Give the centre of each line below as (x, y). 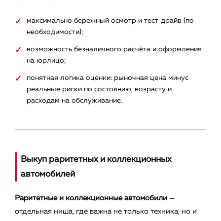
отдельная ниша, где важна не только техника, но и (106, 212)
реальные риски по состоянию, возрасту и (99, 90)
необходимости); (55, 32)
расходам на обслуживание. (74, 101)
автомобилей (48, 174)
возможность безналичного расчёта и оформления (114, 50)
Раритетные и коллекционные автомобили (91, 198)
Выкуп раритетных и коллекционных (96, 160)
